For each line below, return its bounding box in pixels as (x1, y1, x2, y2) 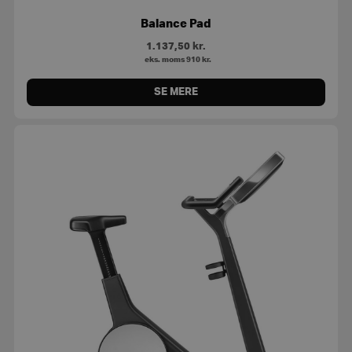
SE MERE (154, 86, 198, 97)
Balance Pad (141, 17, 211, 30)
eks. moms (141, 55, 186, 64)
